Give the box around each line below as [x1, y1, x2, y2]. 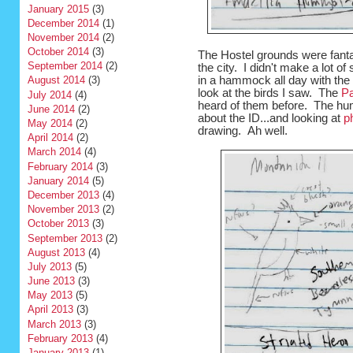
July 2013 [27, 260, 72, 273]
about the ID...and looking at [197, 112, 344, 125]
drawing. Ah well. [197, 124, 294, 138]
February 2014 [27, 160, 93, 173]
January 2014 [27, 174, 89, 187]
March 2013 [27, 318, 81, 330]
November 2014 [27, 31, 99, 43]
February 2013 [27, 332, 93, 344]
